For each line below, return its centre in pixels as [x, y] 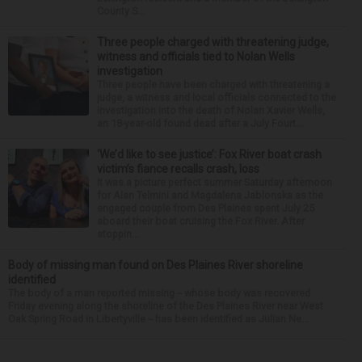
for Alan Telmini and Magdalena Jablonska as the [210, 195]
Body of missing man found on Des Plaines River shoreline [156, 265]
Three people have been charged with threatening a [213, 84]
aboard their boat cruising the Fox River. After [201, 221]
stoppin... [118, 234]
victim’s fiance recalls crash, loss [178, 169]
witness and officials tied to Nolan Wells [196, 57]
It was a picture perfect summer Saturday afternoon [215, 182]
